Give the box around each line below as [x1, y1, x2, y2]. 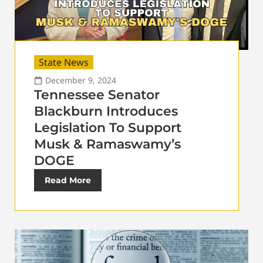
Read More [45, 174, 91, 186]
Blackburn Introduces [34, 103, 178, 119]
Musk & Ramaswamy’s [34, 136, 181, 152]
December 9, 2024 [45, 74, 116, 86]
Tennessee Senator [34, 86, 160, 103]
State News [39, 55, 89, 69]
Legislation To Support [34, 119, 181, 136]
